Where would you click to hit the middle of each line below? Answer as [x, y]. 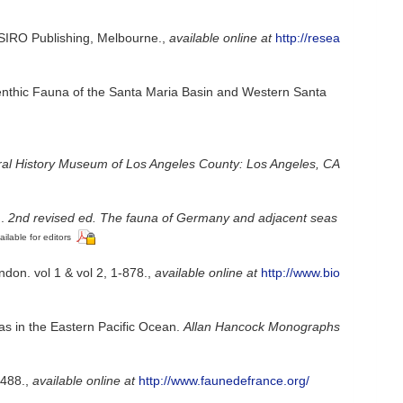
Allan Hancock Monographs [262, 326]
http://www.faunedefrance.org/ [224, 380]
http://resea [308, 38]
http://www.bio [300, 272]
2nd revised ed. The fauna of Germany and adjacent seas [173, 218]
